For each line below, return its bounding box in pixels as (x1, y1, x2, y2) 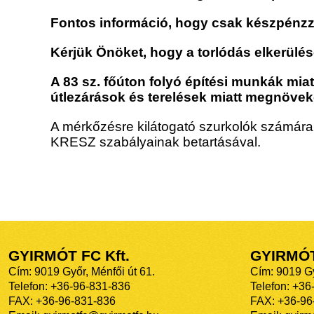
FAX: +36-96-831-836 (8, 295, 116, 308)
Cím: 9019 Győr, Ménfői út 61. (8, 266, 155, 278)
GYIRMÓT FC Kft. (8, 247, 130, 265)
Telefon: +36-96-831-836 (8, 280, 130, 293)
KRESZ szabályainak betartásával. (50, 135, 261, 150)
